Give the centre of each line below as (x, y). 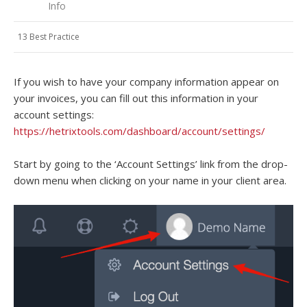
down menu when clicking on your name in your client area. (150, 180)
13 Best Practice (49, 37)
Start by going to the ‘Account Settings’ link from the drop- (151, 164)
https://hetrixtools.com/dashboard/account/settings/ (139, 131)
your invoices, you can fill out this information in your (136, 98)
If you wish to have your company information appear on (146, 82)
